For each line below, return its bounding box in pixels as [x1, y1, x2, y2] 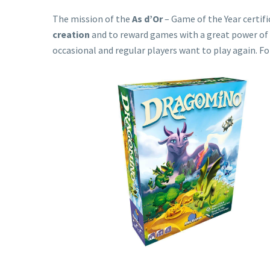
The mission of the [52, 12, 132, 25]
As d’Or [132, 12, 163, 25]
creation [52, 28, 90, 40]
